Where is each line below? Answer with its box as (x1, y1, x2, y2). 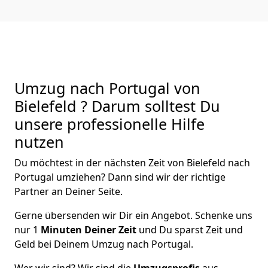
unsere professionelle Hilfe (14, 113, 205, 134)
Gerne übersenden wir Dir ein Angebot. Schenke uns (14, 208, 252, 222)
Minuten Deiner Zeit (41, 223, 136, 236)
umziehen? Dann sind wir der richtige (56, 170, 226, 184)
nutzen (14, 131, 64, 152)
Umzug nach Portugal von (14, 77, 200, 98)
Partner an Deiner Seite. (14, 184, 123, 198)
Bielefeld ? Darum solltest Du (14, 95, 220, 116)
